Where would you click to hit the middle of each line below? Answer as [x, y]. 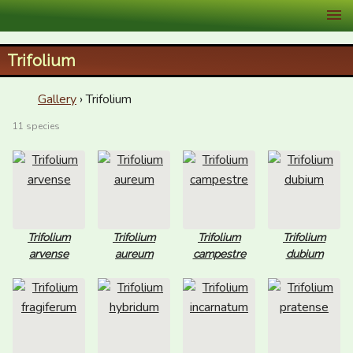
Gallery [57, 99]
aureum [134, 254]
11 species [36, 126]
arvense [49, 254]
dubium [304, 254]
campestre [219, 254]
